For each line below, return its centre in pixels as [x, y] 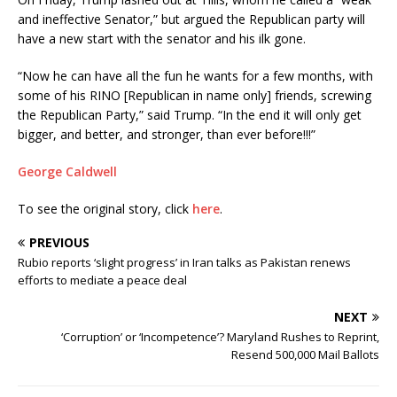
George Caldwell [67, 172]
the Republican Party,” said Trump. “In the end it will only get [190, 115]
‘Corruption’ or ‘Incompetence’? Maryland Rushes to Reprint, [220, 337]
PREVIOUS [59, 243]
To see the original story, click [105, 209]
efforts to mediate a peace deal [102, 280]
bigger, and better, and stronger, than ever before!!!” [167, 135]
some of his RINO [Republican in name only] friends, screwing [195, 96]
